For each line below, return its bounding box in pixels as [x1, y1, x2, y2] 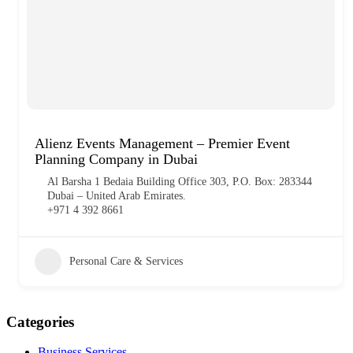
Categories [6, 313, 74, 330]
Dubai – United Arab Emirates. [47, 189, 186, 202]
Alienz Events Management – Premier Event [35, 135, 290, 151]
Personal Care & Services [69, 255, 183, 267]
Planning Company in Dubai [35, 150, 198, 167]
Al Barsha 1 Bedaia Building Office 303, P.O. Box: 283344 [47, 175, 312, 188]
